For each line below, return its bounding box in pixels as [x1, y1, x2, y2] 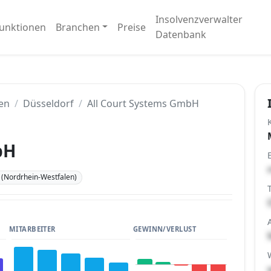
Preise [117, 20, 146, 34]
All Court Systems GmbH [87, 97, 199, 110]
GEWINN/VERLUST [132, 224, 197, 233]
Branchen [55, 20, 100, 34]
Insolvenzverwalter [155, 13, 243, 26]
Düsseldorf [23, 97, 74, 110]
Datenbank [155, 28, 207, 41]
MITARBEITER [8, 224, 56, 233]
